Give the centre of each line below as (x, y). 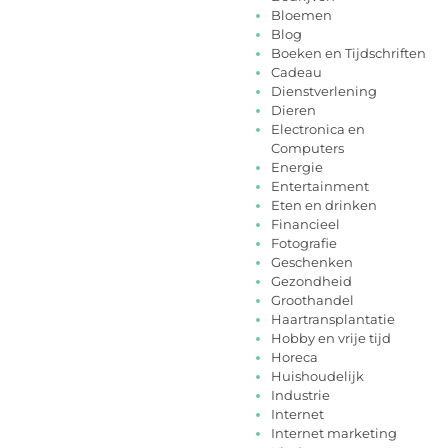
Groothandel (312, 300)
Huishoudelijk (317, 376)
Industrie (300, 395)
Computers (307, 148)
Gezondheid (311, 281)
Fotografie (304, 243)
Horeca (294, 357)
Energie (297, 167)
